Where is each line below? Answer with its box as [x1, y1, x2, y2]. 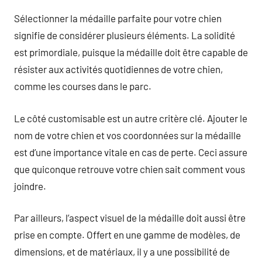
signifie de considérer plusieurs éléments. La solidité [14, 29, 235, 41]
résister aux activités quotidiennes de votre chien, [14, 63, 223, 75]
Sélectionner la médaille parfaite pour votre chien [14, 12, 222, 24]
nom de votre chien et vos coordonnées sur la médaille [14, 129, 241, 141]
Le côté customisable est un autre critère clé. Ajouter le [14, 112, 247, 124]
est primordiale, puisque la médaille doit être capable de [14, 46, 248, 58]
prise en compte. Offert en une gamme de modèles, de [14, 229, 240, 240]
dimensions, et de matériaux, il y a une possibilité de [14, 246, 230, 257]
